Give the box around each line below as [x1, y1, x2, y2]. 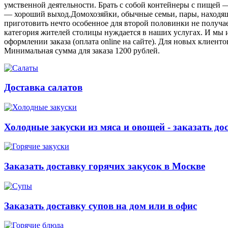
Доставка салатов [4, 82, 82, 93]
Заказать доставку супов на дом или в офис [4, 200, 197, 211]
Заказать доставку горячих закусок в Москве [4, 161, 205, 172]
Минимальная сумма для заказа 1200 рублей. [4, 46, 160, 55]
